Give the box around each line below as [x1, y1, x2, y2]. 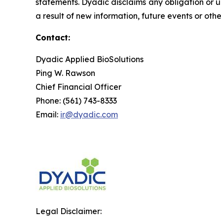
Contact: [36, 33, 70, 42]
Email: [36, 110, 60, 119]
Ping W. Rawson [36, 68, 95, 78]
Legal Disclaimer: [36, 206, 102, 216]
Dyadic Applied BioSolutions [36, 54, 144, 64]
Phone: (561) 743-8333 [36, 96, 117, 106]
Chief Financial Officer [36, 82, 121, 92]
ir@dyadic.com [60, 110, 118, 119]
